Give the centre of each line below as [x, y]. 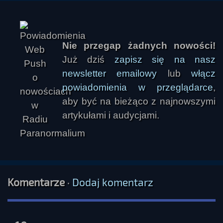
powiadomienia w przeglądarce [138, 87]
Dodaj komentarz [113, 182]
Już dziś [88, 59]
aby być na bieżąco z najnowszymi [139, 101]
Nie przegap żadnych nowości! [139, 46]
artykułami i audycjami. [111, 115]
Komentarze [36, 182]
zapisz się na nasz [165, 59]
